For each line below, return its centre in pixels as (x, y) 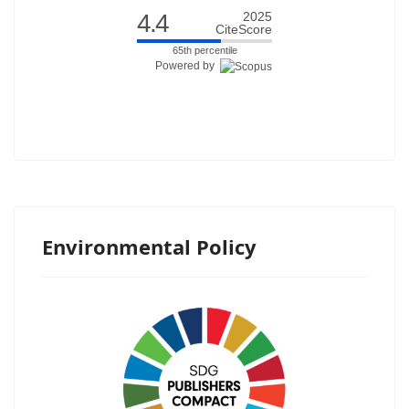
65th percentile (204, 51)
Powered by (188, 66)
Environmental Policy (149, 247)
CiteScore (244, 30)
